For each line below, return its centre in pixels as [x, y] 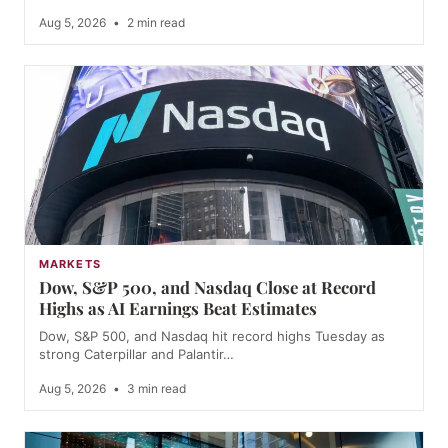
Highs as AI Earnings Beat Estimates [178, 308]
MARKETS [70, 264]
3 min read [155, 389]
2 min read [154, 22]
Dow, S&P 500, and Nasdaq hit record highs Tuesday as [212, 336]
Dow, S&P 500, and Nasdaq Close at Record [207, 287]
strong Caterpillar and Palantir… [136, 354]
